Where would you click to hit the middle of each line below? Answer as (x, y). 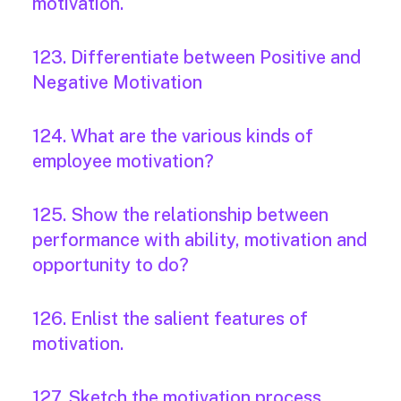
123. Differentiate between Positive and (196, 58)
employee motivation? (123, 162)
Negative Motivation (117, 83)
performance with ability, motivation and (200, 240)
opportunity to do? (111, 265)
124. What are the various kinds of (173, 137)
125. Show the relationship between (180, 215)
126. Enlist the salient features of (170, 319)
